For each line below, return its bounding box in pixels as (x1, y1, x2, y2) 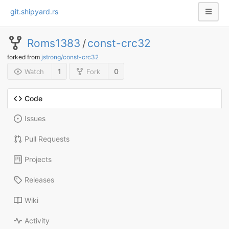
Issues (25, 114, 45, 123)
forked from (7, 53, 41, 61)
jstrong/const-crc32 (41, 53, 99, 61)
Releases (25, 175, 54, 185)
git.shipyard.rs (10, 7, 58, 16)
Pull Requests (25, 134, 70, 144)
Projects (25, 155, 52, 164)
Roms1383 (27, 36, 80, 50)
